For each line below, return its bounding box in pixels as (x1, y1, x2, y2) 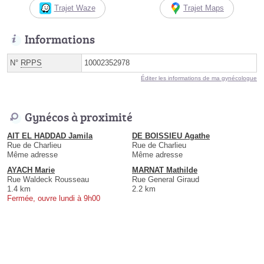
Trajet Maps (183, 3, 224, 12)
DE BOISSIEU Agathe (132, 131, 210, 140)
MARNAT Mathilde (132, 165, 197, 174)
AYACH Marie (7, 165, 55, 174)
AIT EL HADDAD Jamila (7, 131, 93, 140)
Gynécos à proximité (25, 108, 133, 125)
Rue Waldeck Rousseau (7, 174, 89, 184)
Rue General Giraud (132, 174, 199, 184)
